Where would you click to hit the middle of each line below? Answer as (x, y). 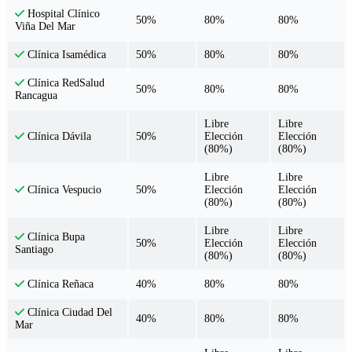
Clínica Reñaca (59, 284)
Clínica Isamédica (66, 55)
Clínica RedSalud (65, 83)
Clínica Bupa (55, 237)
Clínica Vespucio (63, 190)
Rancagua (36, 96)
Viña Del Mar (45, 27)
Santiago (34, 250)
